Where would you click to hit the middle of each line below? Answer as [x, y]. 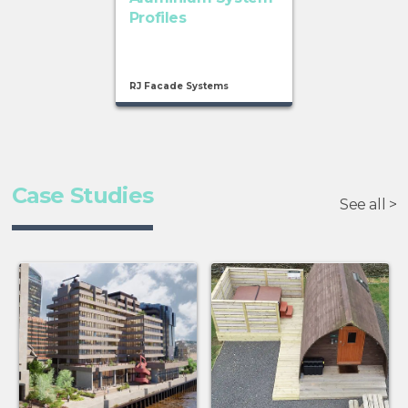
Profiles [158, 18]
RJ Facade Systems [178, 87]
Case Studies [82, 196]
